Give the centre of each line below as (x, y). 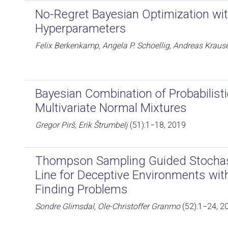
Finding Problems (81, 189)
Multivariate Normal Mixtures (111, 108)
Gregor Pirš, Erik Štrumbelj (81, 125)
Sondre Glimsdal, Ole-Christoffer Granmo (108, 206)
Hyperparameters (81, 28)
